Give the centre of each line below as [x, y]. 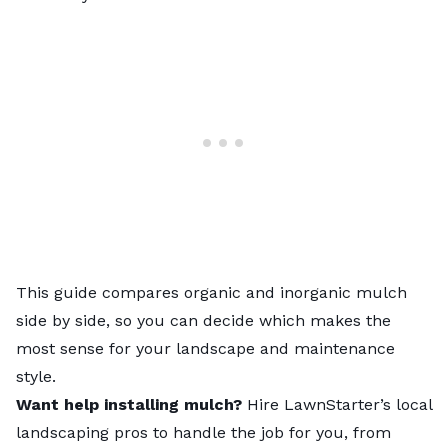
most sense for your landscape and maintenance [205, 349]
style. [36, 377]
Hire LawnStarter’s [319, 405]
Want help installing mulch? [129, 405]
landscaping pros [82, 433]
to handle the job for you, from [269, 433]
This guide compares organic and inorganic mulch [211, 293]
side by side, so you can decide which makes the [203, 321]
